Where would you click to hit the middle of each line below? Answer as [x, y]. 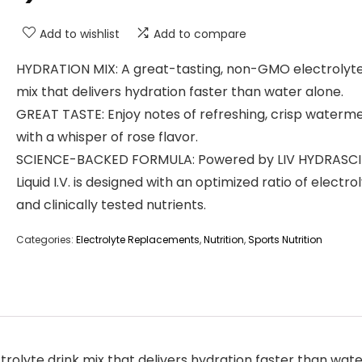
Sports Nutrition [285, 240]
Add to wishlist [80, 34]
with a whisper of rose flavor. [107, 137]
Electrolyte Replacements [138, 240]
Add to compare [200, 34]
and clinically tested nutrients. [111, 205]
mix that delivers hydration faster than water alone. [180, 92]
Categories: [46, 240]
